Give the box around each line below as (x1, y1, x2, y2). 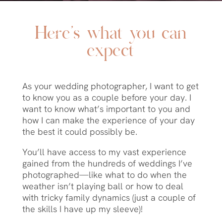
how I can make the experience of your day (22, 114, 195, 126)
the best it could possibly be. (22, 126, 137, 138)
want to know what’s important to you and (22, 103, 190, 115)
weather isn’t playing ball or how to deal (22, 180, 183, 192)
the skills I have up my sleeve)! (22, 203, 143, 215)
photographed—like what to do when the (22, 169, 187, 181)
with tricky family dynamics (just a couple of (22, 192, 196, 204)
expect (87, 41, 135, 63)
